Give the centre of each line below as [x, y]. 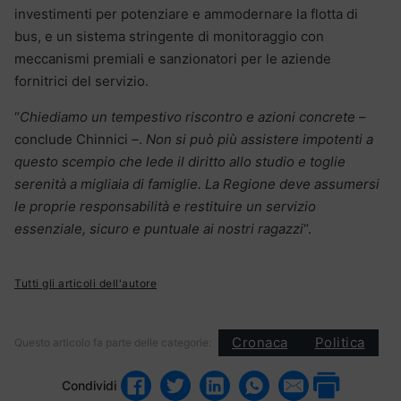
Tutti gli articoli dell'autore [85, 283]
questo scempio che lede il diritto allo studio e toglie [180, 161]
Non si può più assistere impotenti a [258, 139]
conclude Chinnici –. [78, 139]
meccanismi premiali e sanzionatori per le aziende [173, 58]
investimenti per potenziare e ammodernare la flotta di [186, 13]
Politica [340, 343]
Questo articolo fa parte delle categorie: [113, 342]
